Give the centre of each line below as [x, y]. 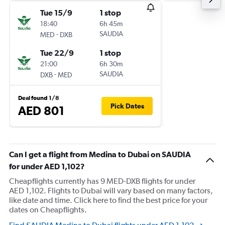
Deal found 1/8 [39, 98]
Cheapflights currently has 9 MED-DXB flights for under [102, 181]
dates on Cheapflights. [48, 210]
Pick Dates [127, 106]
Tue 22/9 [57, 53]
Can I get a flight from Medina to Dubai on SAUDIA [100, 154]
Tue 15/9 [56, 13]
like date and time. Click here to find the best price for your [108, 200]
